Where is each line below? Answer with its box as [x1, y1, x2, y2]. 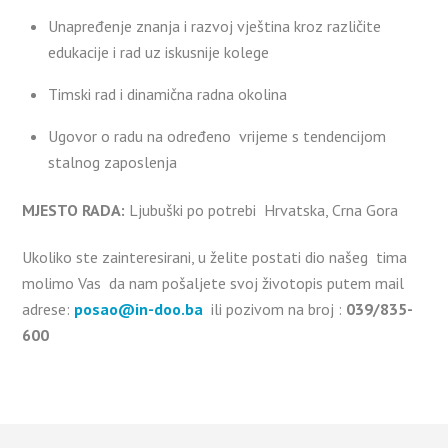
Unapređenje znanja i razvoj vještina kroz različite [48, 15, 381, 36]
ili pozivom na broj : [203, 299, 347, 320]
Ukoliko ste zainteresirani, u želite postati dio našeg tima [22, 247, 408, 268]
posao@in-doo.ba [74, 299, 204, 320]
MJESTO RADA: [22, 200, 130, 221]
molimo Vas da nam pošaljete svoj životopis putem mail [22, 273, 405, 294]
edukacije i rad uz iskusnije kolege [48, 41, 269, 62]
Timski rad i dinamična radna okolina [48, 83, 287, 104]
